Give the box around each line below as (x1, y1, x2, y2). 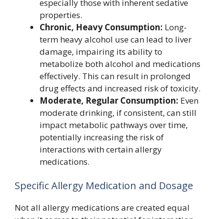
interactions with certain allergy (40, 143, 162, 155)
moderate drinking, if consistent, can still (40, 107, 197, 118)
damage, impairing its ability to (40, 45, 162, 57)
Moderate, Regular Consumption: (40, 94, 178, 106)
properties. (40, 9, 82, 21)
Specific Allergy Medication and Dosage (15, 179, 193, 193)
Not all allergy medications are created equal (15, 202, 190, 214)
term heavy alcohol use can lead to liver (40, 33, 192, 45)
